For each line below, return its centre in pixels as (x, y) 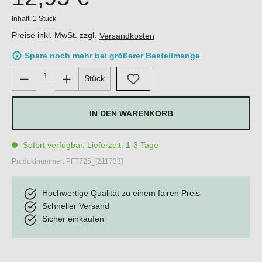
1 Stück (44, 19)
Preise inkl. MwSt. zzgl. (55, 35)
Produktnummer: (39, 162)
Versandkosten (127, 36)
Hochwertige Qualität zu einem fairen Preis (121, 193)
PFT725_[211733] (94, 162)
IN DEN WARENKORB (131, 114)
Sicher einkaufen (73, 219)
